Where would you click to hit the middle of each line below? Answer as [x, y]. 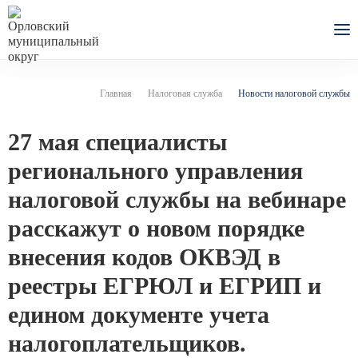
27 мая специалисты [117, 142]
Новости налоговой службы [294, 93]
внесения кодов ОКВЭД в [144, 257]
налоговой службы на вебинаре [177, 199]
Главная [116, 93]
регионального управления [155, 171]
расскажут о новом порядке [156, 228]
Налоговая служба [185, 93]
